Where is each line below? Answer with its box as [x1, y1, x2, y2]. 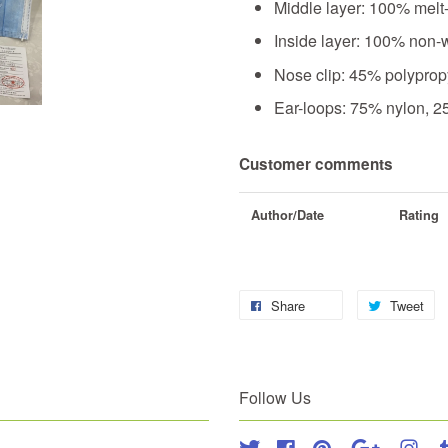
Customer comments [239, 153, 393, 176]
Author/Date [251, 206, 324, 225]
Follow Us [239, 386, 311, 410]
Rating [399, 206, 439, 225]
